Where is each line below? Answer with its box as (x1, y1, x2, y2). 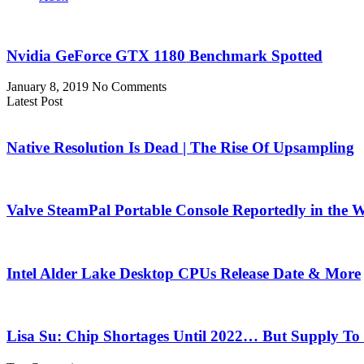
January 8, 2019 (6, 80, 92, 94)
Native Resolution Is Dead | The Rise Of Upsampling (6, 138, 354, 156)
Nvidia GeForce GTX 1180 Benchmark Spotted (6, 46, 323, 64)
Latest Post (6, 94, 63, 109)
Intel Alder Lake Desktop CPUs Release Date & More (6, 264, 361, 282)
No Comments (92, 80, 167, 94)
